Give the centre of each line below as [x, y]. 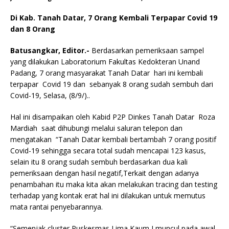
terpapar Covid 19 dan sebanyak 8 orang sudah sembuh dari [112, 84]
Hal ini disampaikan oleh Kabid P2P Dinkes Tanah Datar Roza [113, 117]
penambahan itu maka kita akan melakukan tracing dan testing [114, 184]
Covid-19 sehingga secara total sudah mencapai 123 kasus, [108, 150]
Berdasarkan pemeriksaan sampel [148, 50]
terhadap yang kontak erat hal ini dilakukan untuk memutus [108, 195]
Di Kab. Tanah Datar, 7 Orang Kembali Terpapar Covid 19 [114, 17]
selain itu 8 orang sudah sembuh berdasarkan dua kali [99, 162]
